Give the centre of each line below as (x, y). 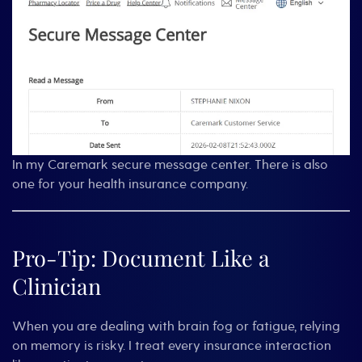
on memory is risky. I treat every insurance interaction (172, 345)
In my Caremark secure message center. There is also (170, 164)
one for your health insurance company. (130, 184)
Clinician (57, 286)
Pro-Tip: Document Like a (141, 257)
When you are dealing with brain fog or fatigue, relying (176, 326)
